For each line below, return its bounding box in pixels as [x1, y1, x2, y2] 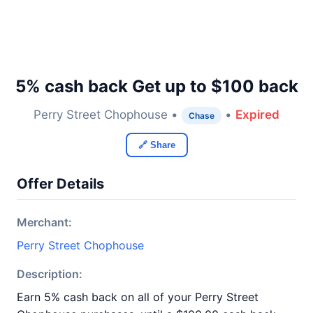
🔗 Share [138, 140, 175, 150]
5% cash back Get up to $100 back [15, 76, 298, 96]
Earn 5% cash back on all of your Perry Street [17, 290, 259, 304]
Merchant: [17, 215, 72, 229]
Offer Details [17, 175, 104, 192]
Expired [235, 108, 279, 122]
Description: [17, 267, 82, 281]
